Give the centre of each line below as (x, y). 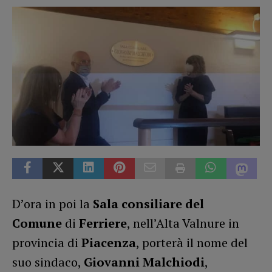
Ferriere (103, 223)
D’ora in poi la (53, 203)
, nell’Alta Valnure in (183, 223)
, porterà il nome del (192, 242)
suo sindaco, (48, 262)
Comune (37, 223)
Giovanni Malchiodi (144, 262)
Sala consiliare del (148, 203)
